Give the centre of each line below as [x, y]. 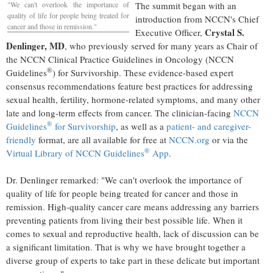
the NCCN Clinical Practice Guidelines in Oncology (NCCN [120, 59]
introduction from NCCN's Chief [197, 19]
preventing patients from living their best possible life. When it [124, 220]
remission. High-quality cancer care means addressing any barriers [133, 206]
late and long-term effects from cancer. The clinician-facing [120, 112]
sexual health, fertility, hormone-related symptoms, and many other [133, 99]
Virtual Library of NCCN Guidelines [75, 153]
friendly [21, 139]
